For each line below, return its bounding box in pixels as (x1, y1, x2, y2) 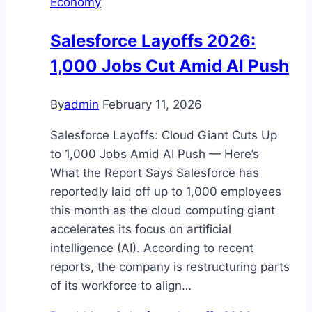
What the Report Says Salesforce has (50, 165, 259, 180)
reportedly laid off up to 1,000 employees (50, 184, 281, 198)
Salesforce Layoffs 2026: (50, 30, 256, 51)
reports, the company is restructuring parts (50, 259, 290, 274)
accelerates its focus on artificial (50, 221, 231, 236)
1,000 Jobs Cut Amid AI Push (50, 55, 289, 76)
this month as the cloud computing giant (50, 203, 275, 217)
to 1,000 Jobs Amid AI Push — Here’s (50, 146, 259, 161)
